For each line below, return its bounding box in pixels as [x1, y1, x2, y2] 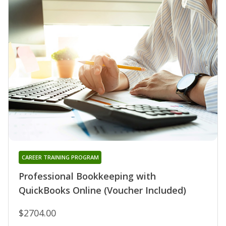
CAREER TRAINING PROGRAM [21, 153, 99, 161]
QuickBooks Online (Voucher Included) [19, 184, 186, 197]
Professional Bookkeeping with [19, 170, 156, 183]
